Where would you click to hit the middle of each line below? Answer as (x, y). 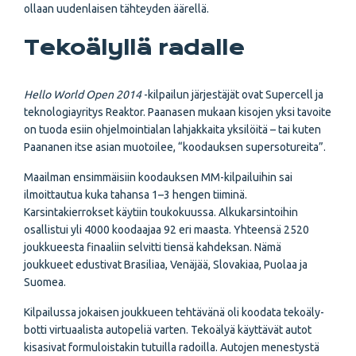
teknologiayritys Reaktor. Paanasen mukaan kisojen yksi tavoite (178, 112)
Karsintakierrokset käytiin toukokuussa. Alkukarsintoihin (161, 213)
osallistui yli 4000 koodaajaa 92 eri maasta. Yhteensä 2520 (166, 230)
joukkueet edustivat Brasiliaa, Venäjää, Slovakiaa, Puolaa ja (166, 265)
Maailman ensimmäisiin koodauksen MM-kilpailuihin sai (158, 178)
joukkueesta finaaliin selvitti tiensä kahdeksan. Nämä (153, 248)
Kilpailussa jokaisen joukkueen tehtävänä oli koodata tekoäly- (174, 313)
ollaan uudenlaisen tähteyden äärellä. (116, 9)
